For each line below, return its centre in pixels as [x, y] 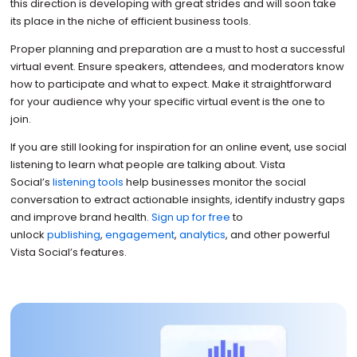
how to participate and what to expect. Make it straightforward [171, 84]
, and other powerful [277, 235]
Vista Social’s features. [68, 253]
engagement [139, 235]
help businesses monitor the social [214, 182]
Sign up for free [190, 218]
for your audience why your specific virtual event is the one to [167, 102]
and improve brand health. [80, 218]
